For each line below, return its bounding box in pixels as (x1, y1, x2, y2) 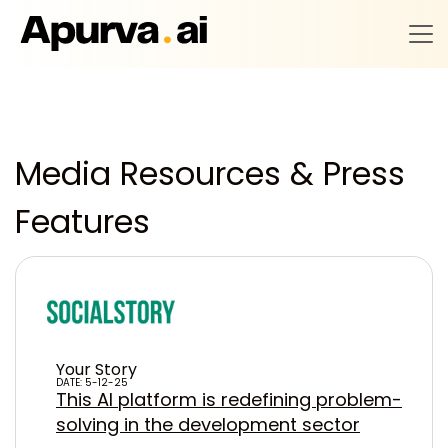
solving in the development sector (56, 412, 360, 437)
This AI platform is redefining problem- (56, 387, 402, 412)
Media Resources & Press (15, 151, 405, 196)
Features (15, 199, 150, 244)
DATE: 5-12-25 (56, 375, 128, 390)
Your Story (56, 358, 137, 381)
